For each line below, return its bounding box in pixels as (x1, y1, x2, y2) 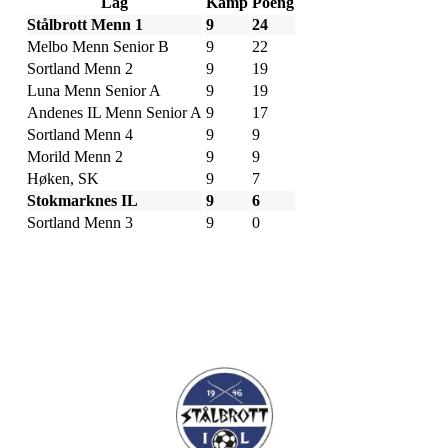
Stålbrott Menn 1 (27, 16, 143, 33)
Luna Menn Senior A (27, 82, 161, 99)
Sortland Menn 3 (27, 214, 133, 231)
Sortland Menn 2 (27, 60, 133, 77)
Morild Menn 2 (27, 148, 123, 165)
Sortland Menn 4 (27, 126, 133, 143)
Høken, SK (27, 170, 99, 187)
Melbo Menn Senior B (27, 38, 169, 55)
